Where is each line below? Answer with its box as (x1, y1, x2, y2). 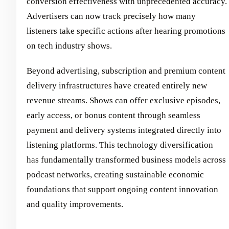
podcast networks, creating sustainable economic (27, 170, 204, 180)
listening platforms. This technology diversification (27, 140, 213, 150)
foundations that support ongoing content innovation (27, 185, 218, 195)
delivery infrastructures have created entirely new (27, 81, 207, 91)
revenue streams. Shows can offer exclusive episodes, (27, 96, 220, 106)
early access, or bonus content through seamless (27, 110, 200, 121)
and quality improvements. (27, 199, 123, 210)
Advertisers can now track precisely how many (27, 11, 196, 21)
